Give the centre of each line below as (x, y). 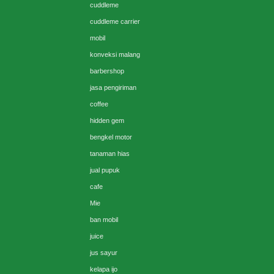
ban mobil (104, 220)
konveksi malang (115, 55)
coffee (99, 104)
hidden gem (107, 121)
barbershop (107, 71)
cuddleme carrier (115, 22)
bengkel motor (111, 137)
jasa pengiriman (113, 88)
